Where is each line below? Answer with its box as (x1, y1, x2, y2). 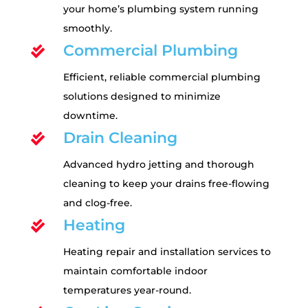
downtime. (63, 109, 118, 122)
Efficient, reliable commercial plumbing (63, 70, 261, 83)
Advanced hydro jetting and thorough (63, 157, 254, 170)
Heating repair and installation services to (63, 245, 271, 258)
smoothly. (63, 21, 112, 34)
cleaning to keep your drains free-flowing (63, 177, 269, 190)
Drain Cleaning (63, 128, 177, 147)
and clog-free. (63, 196, 132, 209)
